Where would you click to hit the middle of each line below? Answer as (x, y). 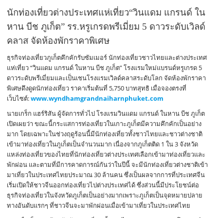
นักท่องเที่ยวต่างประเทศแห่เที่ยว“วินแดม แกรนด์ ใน (106, 12)
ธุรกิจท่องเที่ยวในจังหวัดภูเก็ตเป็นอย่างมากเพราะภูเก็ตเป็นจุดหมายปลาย (105, 195)
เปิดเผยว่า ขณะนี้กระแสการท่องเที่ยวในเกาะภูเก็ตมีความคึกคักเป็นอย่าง (104, 123)
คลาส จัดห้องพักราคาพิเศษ (58, 40)
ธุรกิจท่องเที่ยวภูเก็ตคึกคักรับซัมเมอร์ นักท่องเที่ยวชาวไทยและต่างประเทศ (107, 57)
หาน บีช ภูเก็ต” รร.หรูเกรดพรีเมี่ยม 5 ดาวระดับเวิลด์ (106, 26)
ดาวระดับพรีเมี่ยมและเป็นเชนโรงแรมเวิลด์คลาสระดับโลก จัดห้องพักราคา (107, 78)
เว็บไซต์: (19, 98)
